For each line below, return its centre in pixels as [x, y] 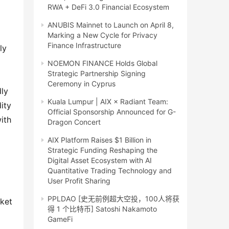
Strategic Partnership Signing [97, 73]
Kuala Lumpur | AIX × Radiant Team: [108, 101]
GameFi [60, 219]
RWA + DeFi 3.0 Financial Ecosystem [108, 7]
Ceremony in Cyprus [82, 84]
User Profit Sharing [79, 181]
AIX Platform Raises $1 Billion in [99, 140]
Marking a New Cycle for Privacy [102, 35]
